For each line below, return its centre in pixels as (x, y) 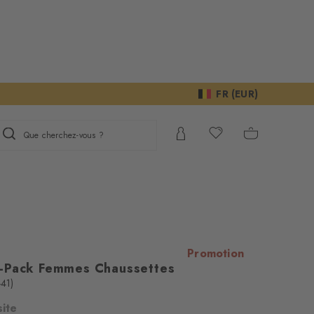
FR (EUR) (237, 94)
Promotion (216, 253)
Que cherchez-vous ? (64, 135)
